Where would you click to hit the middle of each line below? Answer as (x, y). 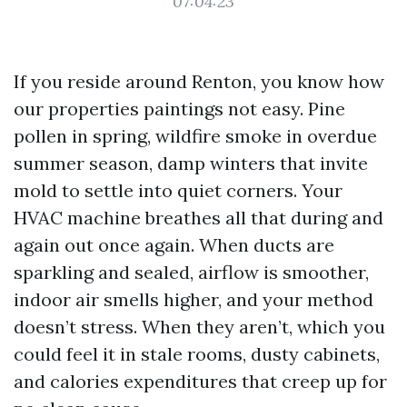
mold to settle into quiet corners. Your (178, 190)
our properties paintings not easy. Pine (179, 109)
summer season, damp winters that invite (191, 163)
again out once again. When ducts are (174, 245)
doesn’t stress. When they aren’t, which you (199, 327)
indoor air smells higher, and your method (194, 299)
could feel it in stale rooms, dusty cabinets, (197, 354)
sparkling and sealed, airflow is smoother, (191, 272)
